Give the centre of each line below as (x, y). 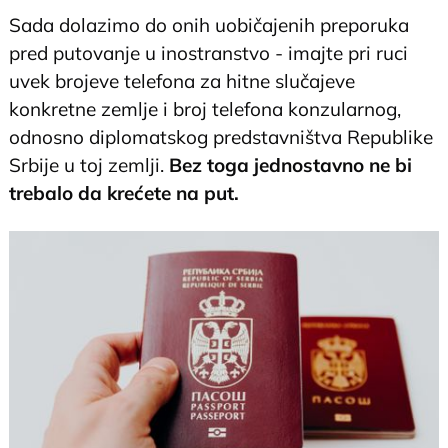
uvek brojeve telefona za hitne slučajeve (182, 81)
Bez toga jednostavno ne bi (291, 165)
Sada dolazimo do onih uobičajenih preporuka (209, 25)
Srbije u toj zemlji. (89, 165)
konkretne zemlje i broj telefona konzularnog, (205, 109)
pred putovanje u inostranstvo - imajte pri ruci (209, 53)
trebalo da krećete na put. (124, 193)
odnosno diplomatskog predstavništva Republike (221, 137)
